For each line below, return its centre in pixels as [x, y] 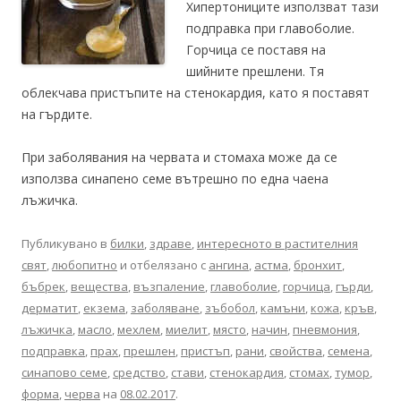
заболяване [165, 308]
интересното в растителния [277, 243]
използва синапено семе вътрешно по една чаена [175, 179]
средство [139, 372]
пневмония [325, 329]
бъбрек [43, 286]
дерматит [50, 308]
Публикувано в [66, 243]
